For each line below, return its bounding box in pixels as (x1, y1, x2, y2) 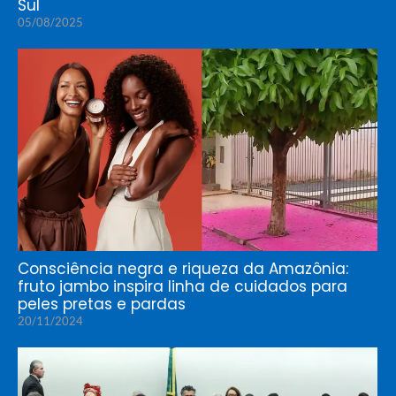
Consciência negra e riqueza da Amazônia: (18, 258, 348, 280)
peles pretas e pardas (18, 293, 186, 316)
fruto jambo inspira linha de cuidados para (18, 276, 347, 298)
